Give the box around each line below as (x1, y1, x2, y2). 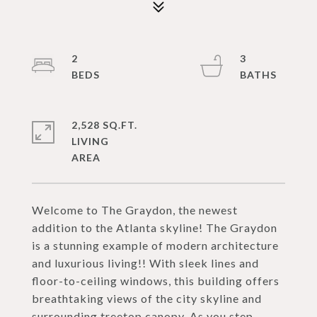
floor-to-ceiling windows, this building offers (32, 274, 279, 287)
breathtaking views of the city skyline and (32, 292, 262, 305)
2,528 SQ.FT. (71, 119, 137, 131)
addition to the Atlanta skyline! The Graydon (32, 221, 277, 234)
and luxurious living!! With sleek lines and (32, 256, 259, 270)
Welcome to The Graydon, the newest (32, 203, 238, 217)
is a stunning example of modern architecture (32, 238, 279, 252)
